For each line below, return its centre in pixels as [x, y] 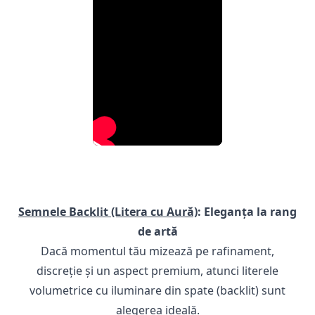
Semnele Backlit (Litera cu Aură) [108, 212]
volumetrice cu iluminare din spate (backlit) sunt [157, 290]
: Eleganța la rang [247, 212]
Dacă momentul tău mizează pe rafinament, [157, 251]
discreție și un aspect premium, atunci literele [157, 271]
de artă [157, 231]
